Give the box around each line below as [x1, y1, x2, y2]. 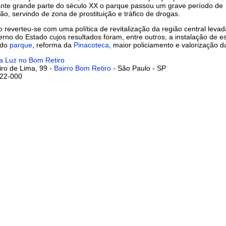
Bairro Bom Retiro [54, 64, 111, 72]
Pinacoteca [74, 40, 109, 49]
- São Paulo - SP [111, 64, 166, 72]
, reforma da [32, 40, 74, 49]
